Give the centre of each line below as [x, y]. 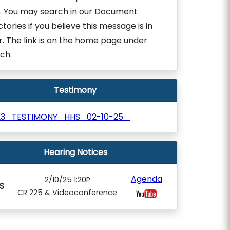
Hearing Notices [75, 152]
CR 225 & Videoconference [68, 193]
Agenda [146, 179]
